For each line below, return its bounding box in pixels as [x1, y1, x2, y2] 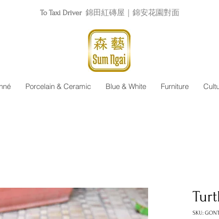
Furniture [160, 82, 189, 91]
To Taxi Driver [40, 8, 82, 17]
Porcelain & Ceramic [25, 82, 91, 91]
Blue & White [105, 82, 146, 91]
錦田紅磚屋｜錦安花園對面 [85, 8, 179, 17]
